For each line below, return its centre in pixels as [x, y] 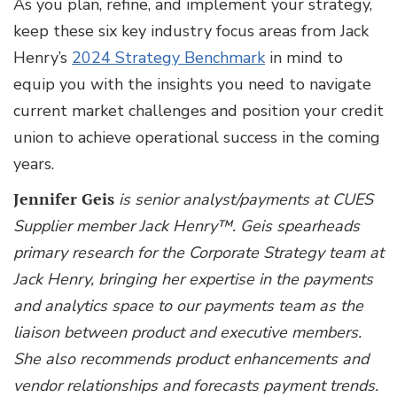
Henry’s [43, 58]
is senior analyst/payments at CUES [246, 200]
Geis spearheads [300, 226]
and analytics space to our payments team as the [188, 306]
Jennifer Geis [64, 199]
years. [34, 164]
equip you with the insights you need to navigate [192, 85]
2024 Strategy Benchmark [168, 58]
